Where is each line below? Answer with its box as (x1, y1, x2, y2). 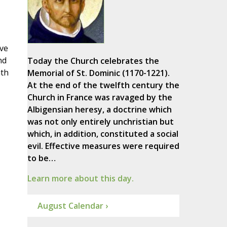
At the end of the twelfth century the (27, 80, 179, 91)
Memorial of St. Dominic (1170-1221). (27, 67, 170, 79)
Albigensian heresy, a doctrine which (27, 104, 172, 116)
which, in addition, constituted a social (27, 128, 178, 140)
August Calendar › (37, 200, 108, 212)
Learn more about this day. (27, 173, 134, 184)
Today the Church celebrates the (27, 55, 159, 67)
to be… (27, 153, 56, 164)
